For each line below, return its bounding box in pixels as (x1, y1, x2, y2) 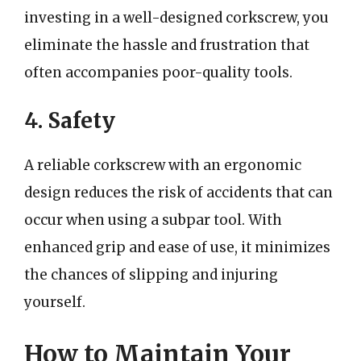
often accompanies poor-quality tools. (24, 63, 293, 81)
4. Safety (24, 107, 115, 134)
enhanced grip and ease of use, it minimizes (24, 239, 330, 256)
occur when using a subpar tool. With (24, 211, 282, 229)
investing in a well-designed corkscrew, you (24, 8, 329, 27)
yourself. (24, 293, 85, 311)
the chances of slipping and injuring (24, 266, 278, 284)
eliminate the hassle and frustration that (24, 35, 309, 54)
